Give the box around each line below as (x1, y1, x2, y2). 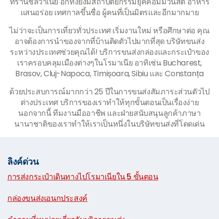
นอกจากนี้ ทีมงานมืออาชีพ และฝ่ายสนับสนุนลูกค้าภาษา (18, 108, 201, 119)
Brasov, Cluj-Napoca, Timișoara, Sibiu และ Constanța (15, 68, 204, 79)
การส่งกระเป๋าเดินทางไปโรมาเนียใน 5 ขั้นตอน (7, 171, 158, 182)
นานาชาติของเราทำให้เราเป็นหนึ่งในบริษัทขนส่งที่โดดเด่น (14, 118, 205, 130)
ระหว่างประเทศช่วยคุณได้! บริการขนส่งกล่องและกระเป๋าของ (10, 46, 209, 58)
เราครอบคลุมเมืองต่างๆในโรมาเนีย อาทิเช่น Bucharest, (17, 57, 202, 68)
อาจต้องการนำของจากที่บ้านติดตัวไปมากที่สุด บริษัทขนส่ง (14, 36, 205, 47)
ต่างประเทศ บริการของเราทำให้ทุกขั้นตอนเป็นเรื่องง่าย (20, 97, 199, 108)
